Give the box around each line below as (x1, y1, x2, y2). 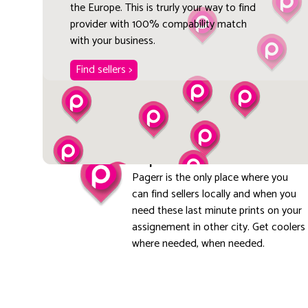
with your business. (69, 31, 155, 50)
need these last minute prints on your (131, 201, 302, 220)
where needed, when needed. (131, 234, 265, 253)
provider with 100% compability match (69, 14, 247, 34)
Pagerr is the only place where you (131, 168, 288, 187)
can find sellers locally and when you (131, 184, 296, 203)
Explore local (131, 145, 222, 173)
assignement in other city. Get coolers (131, 217, 305, 236)
